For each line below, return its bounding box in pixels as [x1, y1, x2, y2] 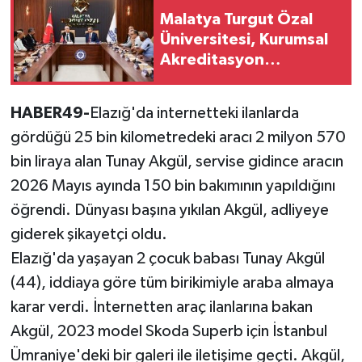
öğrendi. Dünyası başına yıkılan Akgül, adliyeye [10, 202, 329, 219]
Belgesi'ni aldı [160, 71, 267, 88]
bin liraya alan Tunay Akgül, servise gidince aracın [10, 154, 343, 170]
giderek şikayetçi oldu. [10, 226, 167, 243]
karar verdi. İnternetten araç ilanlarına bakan [10, 299, 313, 316]
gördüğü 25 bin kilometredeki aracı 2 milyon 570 [10, 129, 346, 146]
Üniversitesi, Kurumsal [160, 31, 328, 48]
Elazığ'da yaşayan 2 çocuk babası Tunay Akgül [10, 250, 325, 267]
